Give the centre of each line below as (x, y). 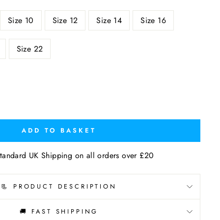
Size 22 (30, 49)
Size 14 (109, 20)
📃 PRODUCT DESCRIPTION (59, 186)
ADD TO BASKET (59, 130)
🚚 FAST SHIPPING (59, 211)
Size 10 (21, 20)
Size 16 (153, 20)
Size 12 (65, 20)
